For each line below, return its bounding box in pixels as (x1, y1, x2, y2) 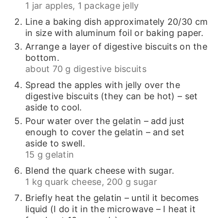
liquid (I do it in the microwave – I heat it (25, 204, 196, 215)
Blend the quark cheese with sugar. (25, 165, 175, 176)
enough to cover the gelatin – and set (25, 127, 184, 138)
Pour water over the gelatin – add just (25, 116, 185, 127)
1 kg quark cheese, (25, 177, 104, 187)
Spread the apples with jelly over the (25, 80, 180, 91)
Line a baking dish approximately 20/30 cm (25, 17, 208, 27)
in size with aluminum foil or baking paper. (25, 28, 204, 38)
